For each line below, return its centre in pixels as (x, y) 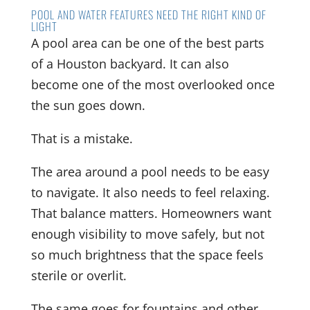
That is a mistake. (82, 139)
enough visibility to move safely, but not (147, 234)
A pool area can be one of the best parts (147, 43)
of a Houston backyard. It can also (130, 64)
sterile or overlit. (79, 276)
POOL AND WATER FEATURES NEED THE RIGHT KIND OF (148, 15)
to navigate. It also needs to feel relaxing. (150, 193)
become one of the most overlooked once (153, 85)
